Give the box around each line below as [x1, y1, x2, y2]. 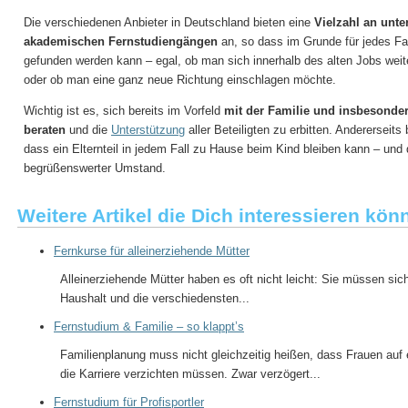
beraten [24, 122, 66, 137]
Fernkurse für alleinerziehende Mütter [54, 243, 250, 258]
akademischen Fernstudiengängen [24, 34, 218, 48]
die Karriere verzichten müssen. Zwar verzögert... [60, 366, 321, 381]
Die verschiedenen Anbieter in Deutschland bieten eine [24, 15, 314, 29]
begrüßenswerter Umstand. [24, 160, 166, 175]
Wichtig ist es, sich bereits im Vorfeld [24, 103, 224, 117]
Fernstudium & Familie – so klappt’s [54, 319, 244, 333]
